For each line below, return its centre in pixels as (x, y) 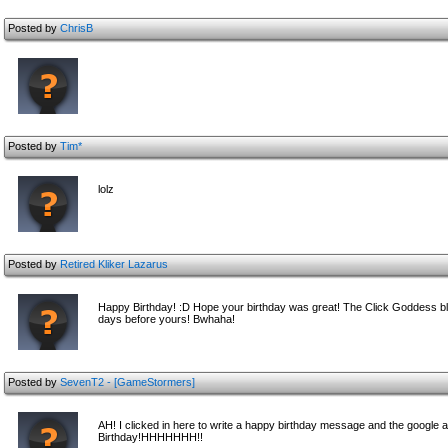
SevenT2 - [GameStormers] (127, 382)
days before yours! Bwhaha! (166, 319)
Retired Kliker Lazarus (114, 264)
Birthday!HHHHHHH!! (150, 437)
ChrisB (76, 28)
